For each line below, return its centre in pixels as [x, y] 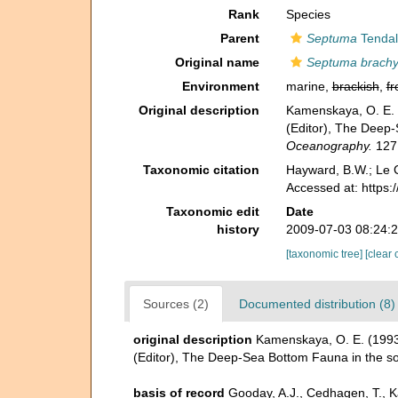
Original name [217, 62]
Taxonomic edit [212, 211]
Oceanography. [329, 146]
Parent [239, 38]
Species [308, 14]
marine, [309, 86]
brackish [355, 86]
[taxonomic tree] [325, 254]
